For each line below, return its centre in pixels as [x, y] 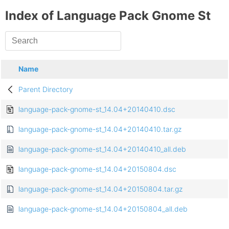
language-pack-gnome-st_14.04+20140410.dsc [97, 109]
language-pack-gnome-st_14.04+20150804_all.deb [103, 209]
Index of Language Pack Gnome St [108, 16]
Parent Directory [46, 89]
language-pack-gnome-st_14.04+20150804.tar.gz [100, 189]
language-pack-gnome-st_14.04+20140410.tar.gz [100, 129]
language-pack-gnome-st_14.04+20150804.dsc [97, 169]
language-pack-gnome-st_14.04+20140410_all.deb [102, 149]
